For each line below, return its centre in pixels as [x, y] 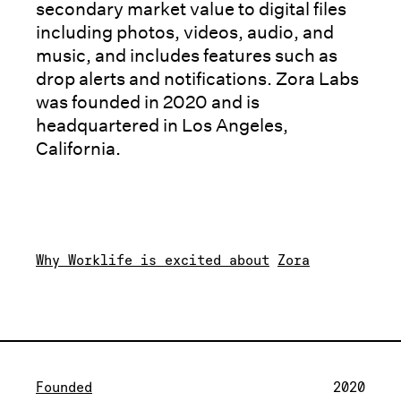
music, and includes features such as [187, 55]
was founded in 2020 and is [148, 102]
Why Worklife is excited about [153, 260]
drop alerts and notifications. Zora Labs [197, 79]
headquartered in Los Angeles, [162, 125]
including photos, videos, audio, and [185, 32]
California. [78, 149]
